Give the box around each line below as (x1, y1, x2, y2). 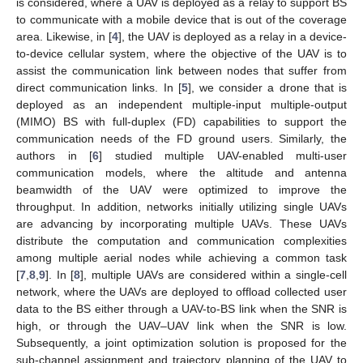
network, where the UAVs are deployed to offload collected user (16, 284, 347, 298)
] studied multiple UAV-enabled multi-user (99, 148, 347, 162)
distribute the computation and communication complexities (16, 233, 347, 247)
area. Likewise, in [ (16, 29, 112, 43)
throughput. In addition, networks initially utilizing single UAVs (16, 199, 347, 213)
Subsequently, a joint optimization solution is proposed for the (16, 335, 347, 349)
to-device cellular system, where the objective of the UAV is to (16, 46, 347, 60)
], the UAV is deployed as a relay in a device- (118, 29, 347, 43)
